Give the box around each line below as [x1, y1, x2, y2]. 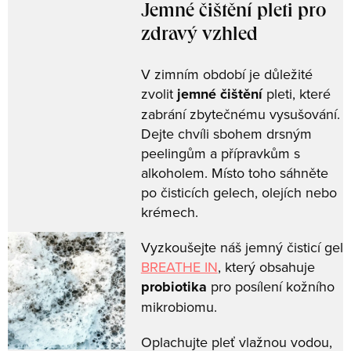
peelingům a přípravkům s [140, 143, 300, 163]
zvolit [140, 84, 177, 103]
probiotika [140, 277, 207, 297]
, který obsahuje [217, 257, 315, 277]
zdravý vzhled [140, 27, 258, 46]
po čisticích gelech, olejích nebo [140, 183, 337, 202]
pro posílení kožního [206, 277, 335, 296]
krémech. [140, 202, 198, 222]
